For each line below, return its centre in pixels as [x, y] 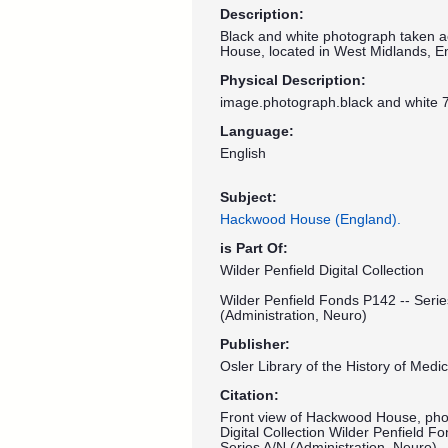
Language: [257, 131]
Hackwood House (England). [310, 219]
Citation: [249, 395]
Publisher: [255, 344]
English [243, 153]
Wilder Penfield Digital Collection [322, 270]
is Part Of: [254, 248]
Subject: [248, 197]
